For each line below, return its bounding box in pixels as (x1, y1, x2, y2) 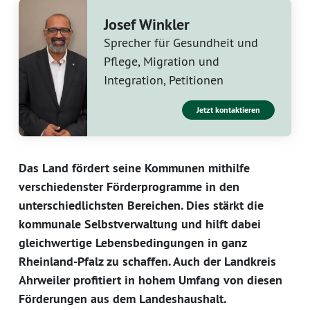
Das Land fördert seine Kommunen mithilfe (19, 160, 250, 176)
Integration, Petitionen (103, 72, 224, 89)
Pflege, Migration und (103, 53, 219, 70)
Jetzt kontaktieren (197, 104, 260, 116)
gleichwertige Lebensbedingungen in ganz (19, 235, 246, 251)
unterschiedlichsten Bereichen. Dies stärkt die (19, 197, 264, 214)
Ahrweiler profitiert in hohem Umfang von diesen (19, 272, 282, 289)
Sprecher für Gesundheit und (103, 35, 258, 51)
